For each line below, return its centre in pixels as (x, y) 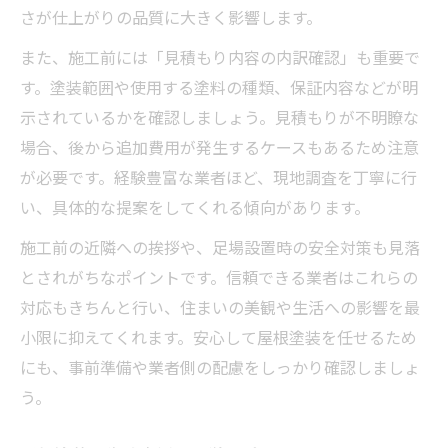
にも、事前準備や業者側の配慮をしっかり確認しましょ (220, 366)
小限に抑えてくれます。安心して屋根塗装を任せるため (218, 336)
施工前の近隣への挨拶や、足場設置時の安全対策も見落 (220, 246)
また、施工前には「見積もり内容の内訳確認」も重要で (220, 56)
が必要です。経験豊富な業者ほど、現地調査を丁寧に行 (218, 176)
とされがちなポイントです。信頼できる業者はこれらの (219, 276)
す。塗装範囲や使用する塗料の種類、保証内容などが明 (219, 86)
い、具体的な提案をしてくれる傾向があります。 (195, 206)
